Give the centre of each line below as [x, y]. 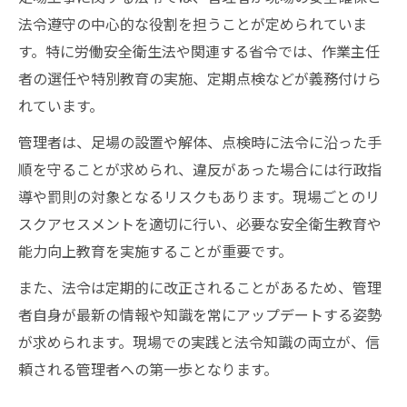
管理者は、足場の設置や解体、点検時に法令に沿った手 [200, 141]
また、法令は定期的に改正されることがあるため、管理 [200, 287]
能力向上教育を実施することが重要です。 [155, 250]
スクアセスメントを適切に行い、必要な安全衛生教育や [200, 223]
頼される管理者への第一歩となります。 [148, 368]
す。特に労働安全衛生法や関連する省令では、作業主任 [199, 50]
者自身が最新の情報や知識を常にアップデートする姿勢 [200, 314]
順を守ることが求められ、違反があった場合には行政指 [200, 169]
